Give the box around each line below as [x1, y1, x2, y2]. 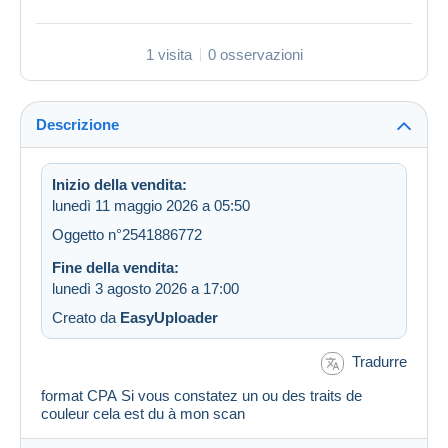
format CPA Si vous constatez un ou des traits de [41, 386, 362, 404]
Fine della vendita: [52, 259, 179, 277]
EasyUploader [120, 309, 218, 327]
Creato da [52, 309, 120, 327]
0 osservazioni [207, 46, 303, 64]
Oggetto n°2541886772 [52, 226, 202, 244]
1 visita [145, 46, 192, 64]
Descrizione [36, 116, 119, 134]
